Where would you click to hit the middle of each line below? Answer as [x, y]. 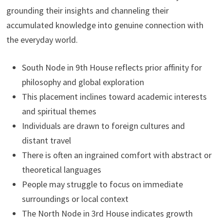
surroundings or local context [75, 199]
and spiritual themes [59, 111]
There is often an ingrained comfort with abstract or [117, 155]
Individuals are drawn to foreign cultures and [103, 126]
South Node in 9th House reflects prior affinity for [112, 67]
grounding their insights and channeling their [87, 10]
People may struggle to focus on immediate [102, 184]
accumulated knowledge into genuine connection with [105, 25]
